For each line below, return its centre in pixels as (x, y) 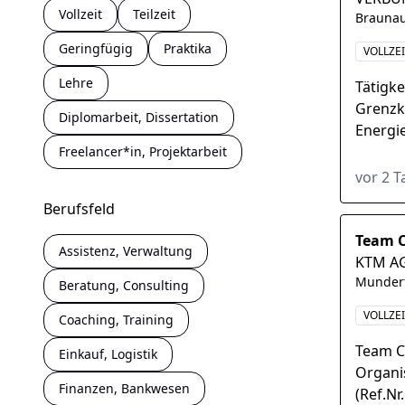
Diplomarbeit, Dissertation (139, 117)
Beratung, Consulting (124, 285)
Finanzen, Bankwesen (125, 388)
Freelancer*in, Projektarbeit (143, 151)
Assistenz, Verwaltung (126, 251)
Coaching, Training (117, 320)
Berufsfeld (80, 209)
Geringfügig (96, 48)
